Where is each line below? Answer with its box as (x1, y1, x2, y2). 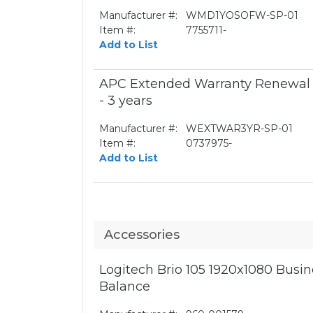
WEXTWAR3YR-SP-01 (186, 122, 293, 135)
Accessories (104, 227, 180, 242)
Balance (99, 279, 150, 294)
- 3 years (99, 93, 152, 108)
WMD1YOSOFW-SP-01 (186, 9, 298, 22)
